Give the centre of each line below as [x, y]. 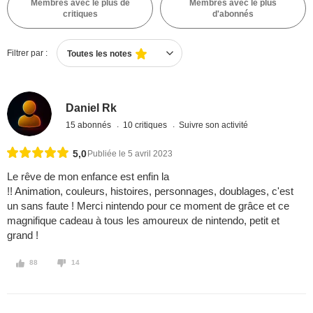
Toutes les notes [100, 54]
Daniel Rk [92, 108]
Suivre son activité [214, 125]
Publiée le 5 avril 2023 [130, 154]
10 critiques [146, 125]
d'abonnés [233, 14]
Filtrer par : [27, 53]
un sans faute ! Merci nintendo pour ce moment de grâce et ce [148, 206]
